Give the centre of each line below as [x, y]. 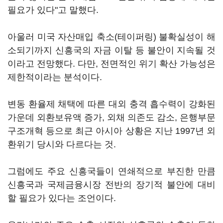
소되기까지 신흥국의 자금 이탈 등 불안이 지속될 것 [111, 50]
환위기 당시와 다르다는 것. [62, 144]
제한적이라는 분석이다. [55, 77]
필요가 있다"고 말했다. [53, 10]
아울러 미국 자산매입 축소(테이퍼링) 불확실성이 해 [111, 37]
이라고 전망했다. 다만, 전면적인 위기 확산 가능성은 [111, 64]
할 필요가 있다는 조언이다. [62, 198]
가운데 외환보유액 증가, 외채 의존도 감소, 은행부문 [111, 117]
